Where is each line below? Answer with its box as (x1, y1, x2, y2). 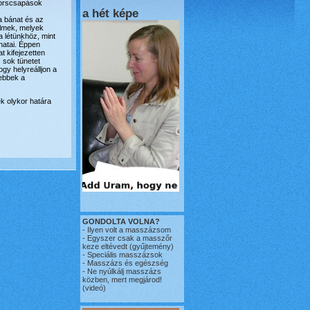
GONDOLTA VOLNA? (82, 217, 160, 226)
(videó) (82, 284, 106, 292)
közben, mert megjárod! (82, 275, 162, 284)
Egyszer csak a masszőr (87, 234, 172, 242)
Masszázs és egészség (85, 259, 168, 267)
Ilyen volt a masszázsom (87, 226, 171, 234)
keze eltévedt (82, 242, 127, 250)
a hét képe (82, 7, 138, 19)
